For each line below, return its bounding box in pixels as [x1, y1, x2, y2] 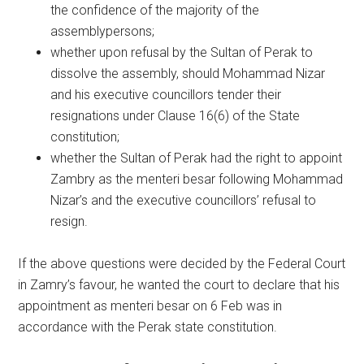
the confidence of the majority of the [50, 2, 260, 18]
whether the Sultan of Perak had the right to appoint [50, 150, 343, 166]
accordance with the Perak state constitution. [18, 319, 278, 335]
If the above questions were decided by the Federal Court [18, 256, 346, 271]
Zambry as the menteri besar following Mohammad [50, 171, 344, 187]
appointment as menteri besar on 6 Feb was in [18, 298, 283, 314]
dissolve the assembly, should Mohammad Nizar [50, 66, 326, 81]
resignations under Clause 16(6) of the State [50, 108, 301, 123]
